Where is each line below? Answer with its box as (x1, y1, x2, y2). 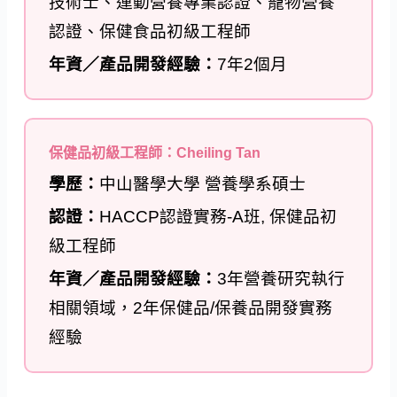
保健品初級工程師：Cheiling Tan (49, 145, 261, 161)
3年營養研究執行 (217, 269, 346, 289)
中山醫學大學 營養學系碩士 (99, 175, 307, 194)
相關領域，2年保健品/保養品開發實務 (49, 299, 333, 318)
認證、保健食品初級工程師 (49, 22, 252, 42)
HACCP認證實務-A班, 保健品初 (99, 207, 338, 227)
